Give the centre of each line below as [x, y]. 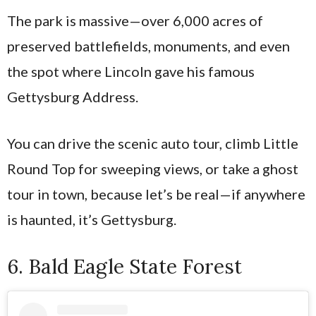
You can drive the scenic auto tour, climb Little [153, 144]
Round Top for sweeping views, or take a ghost [153, 169]
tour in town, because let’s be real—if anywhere [156, 194]
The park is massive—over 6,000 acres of [135, 21]
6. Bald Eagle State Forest [124, 267]
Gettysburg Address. [73, 97]
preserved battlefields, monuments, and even [148, 46]
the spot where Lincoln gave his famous [131, 72]
